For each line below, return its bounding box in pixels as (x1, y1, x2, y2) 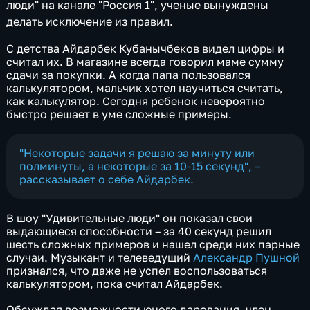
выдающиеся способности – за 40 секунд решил (6, 224, 272, 238)
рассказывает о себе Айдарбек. (19, 172, 194, 186)
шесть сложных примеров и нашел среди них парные (6, 237, 300, 251)
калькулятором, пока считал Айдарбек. (6, 276, 224, 291)
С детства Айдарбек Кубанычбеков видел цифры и (6, 42, 285, 56)
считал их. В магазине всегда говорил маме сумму (6, 55, 284, 69)
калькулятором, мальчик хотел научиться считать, (6, 81, 284, 95)
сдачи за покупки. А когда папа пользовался (6, 68, 251, 82)
